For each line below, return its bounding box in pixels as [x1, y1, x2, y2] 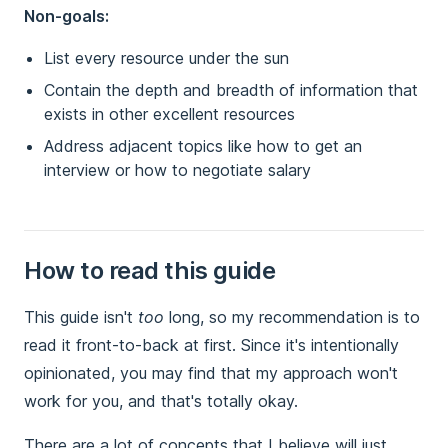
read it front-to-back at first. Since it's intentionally [24, 335, 399, 356]
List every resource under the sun [44, 48, 289, 69]
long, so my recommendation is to [164, 307, 420, 328]
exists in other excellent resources [44, 104, 295, 125]
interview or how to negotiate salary [44, 160, 311, 181]
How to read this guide [24, 256, 276, 286]
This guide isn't [24, 307, 138, 328]
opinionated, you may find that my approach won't [24, 363, 398, 384]
